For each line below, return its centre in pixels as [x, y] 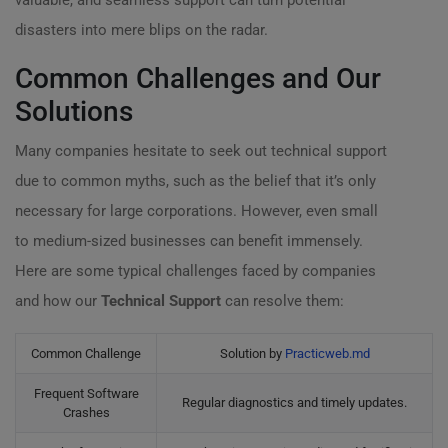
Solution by [252, 353]
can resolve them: [282, 301]
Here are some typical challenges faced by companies [195, 271]
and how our [58, 301]
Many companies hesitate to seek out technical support [201, 151]
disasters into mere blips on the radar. [141, 30]
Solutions [74, 111]
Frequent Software [86, 393]
